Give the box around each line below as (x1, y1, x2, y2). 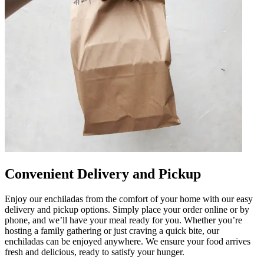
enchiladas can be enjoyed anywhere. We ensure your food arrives (5, 236, 250, 246)
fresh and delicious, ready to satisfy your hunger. (5, 246, 184, 257)
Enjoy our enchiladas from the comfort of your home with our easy (5, 193, 253, 204)
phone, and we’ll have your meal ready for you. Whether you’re (5, 214, 242, 225)
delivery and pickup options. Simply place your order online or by (5, 204, 249, 214)
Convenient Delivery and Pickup (5, 166, 201, 181)
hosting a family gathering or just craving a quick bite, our (5, 225, 219, 236)
